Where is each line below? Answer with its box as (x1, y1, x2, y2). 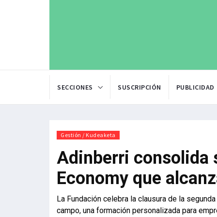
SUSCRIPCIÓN (118, 83, 161, 92)
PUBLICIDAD (176, 83, 215, 92)
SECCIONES (57, 83, 93, 92)
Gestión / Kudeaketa (61, 131, 116, 139)
